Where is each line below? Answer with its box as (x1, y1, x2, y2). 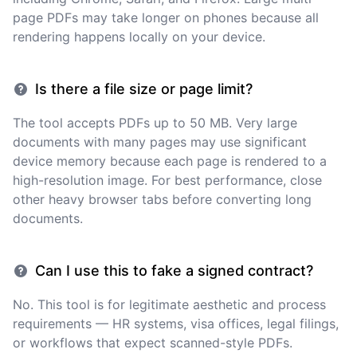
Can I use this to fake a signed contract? (35, 262, 313, 279)
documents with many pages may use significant (13, 134, 307, 150)
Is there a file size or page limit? (35, 80, 253, 97)
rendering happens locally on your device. (13, 29, 265, 45)
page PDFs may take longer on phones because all (13, 10, 319, 25)
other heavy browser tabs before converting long (13, 191, 312, 207)
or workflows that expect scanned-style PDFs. (13, 335, 292, 351)
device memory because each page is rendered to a (13, 153, 327, 169)
